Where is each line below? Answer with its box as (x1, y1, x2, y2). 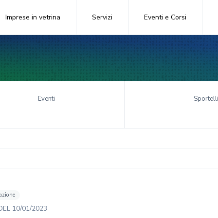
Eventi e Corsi (144, 13, 186, 22)
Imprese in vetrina (5, 13, 60, 22)
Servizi (92, 13, 112, 22)
